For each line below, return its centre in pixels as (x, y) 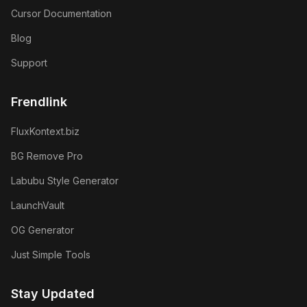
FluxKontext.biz (45, 131)
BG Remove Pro (47, 156)
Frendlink (39, 102)
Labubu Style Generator (65, 181)
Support (29, 63)
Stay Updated (53, 294)
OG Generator (42, 230)
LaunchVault (38, 205)
